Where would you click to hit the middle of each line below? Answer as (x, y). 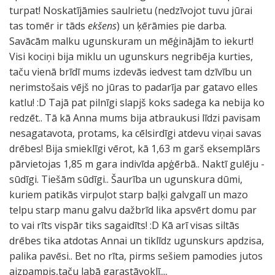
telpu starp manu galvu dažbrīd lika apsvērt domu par (133, 210)
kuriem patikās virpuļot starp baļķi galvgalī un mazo (129, 195)
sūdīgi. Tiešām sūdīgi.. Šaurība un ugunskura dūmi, (126, 179)
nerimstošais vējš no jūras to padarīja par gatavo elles (134, 87)
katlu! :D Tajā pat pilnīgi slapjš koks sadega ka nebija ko (137, 103)
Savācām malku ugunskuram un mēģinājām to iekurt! (131, 41)
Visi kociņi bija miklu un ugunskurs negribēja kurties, (131, 56)
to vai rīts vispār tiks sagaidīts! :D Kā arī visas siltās (124, 225)
